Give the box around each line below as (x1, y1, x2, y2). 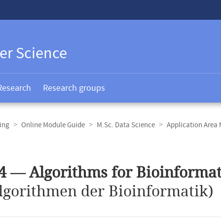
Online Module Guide (21, 120, 85, 130)
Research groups (43, 82, 105, 94)
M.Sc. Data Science (97, 120, 155, 130)
